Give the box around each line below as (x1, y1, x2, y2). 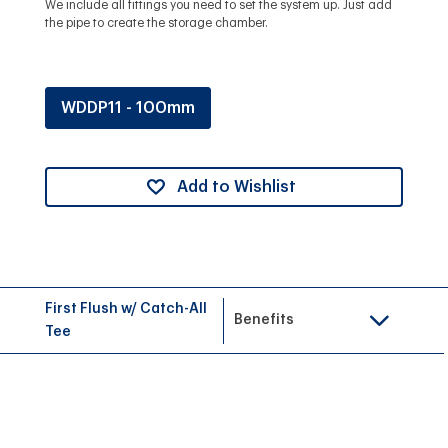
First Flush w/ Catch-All (44, 301, 207, 316)
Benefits (233, 313, 294, 328)
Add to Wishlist (176, 178, 296, 195)
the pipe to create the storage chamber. (44, 16, 268, 29)
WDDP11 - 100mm (60, 99, 195, 116)
